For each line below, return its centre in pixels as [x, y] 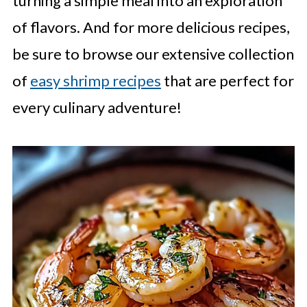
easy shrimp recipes [95, 81]
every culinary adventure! [97, 108]
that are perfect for [227, 81]
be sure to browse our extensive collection [153, 54]
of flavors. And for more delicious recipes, [151, 27]
